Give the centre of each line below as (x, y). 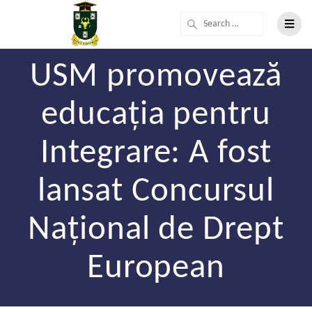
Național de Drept (156, 231)
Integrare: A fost (156, 154)
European (156, 269)
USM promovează (156, 77)
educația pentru (156, 116)
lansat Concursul (156, 192)
